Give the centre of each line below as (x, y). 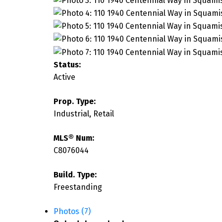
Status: (67, 64)
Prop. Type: (74, 101)
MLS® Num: (74, 138)
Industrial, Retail (83, 113)
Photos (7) (72, 211)
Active (64, 77)
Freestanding (78, 187)
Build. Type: (75, 174)
